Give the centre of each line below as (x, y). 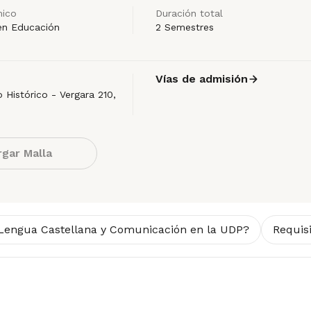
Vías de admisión (202, 79)
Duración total (189, 13)
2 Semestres (185, 27)
